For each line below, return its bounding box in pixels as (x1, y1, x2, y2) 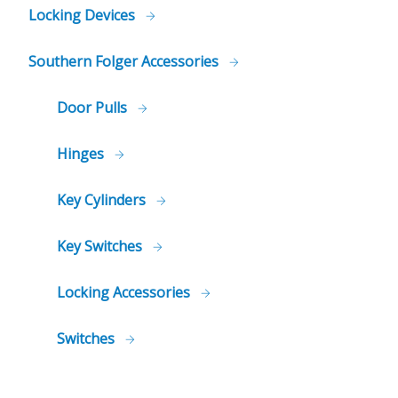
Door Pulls (57, 98, 131, 117)
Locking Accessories (57, 283, 194, 302)
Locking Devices (28, 5, 139, 25)
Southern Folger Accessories (28, 52, 222, 71)
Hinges (57, 144, 107, 163)
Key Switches (57, 236, 146, 256)
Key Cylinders (57, 190, 149, 210)
